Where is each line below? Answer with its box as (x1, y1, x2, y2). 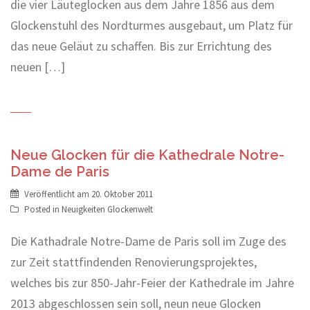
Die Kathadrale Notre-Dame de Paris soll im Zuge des (10, 233, 286, 250)
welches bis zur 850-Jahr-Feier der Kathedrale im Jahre (10, 275, 294, 291)
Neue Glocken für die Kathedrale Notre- (10, 147, 284, 164)
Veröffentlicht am (24, 188, 91, 201)
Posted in (24, 203, 62, 216)
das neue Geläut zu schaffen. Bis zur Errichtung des (10, 38, 272, 55)
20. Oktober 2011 (91, 188, 153, 201)
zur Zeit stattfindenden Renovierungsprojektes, (10, 254, 257, 271)
